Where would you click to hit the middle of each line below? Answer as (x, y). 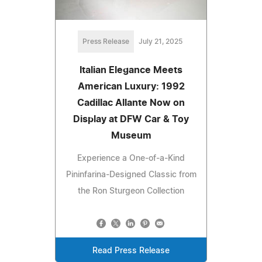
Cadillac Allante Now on (131, 103)
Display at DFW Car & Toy (131, 120)
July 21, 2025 (160, 42)
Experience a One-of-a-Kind (131, 159)
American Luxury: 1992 (131, 87)
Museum (131, 136)
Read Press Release (131, 251)
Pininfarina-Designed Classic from (131, 175)
